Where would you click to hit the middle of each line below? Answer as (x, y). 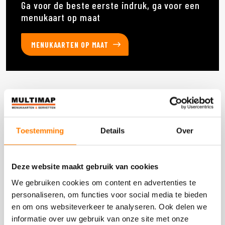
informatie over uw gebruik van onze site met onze (100, 218)
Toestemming (40, 131)
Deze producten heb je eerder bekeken (82, 106)
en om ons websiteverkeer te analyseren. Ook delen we (109, 206)
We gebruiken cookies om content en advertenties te (104, 182)
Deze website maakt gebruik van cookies (85, 166)
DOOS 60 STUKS (44, 150)
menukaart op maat (61, 17)
